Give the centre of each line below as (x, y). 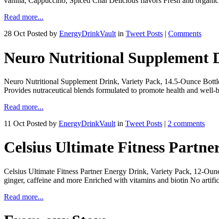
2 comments (186, 123)
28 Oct (14, 34)
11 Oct (14, 123)
